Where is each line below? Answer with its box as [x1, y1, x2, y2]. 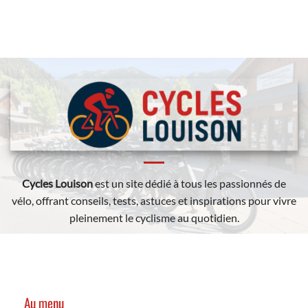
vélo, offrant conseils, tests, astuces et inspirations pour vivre [12, 193, 296, 207]
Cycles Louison [22, 176, 93, 190]
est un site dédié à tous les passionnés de [93, 176, 286, 190]
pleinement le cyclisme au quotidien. [69, 210, 239, 224]
